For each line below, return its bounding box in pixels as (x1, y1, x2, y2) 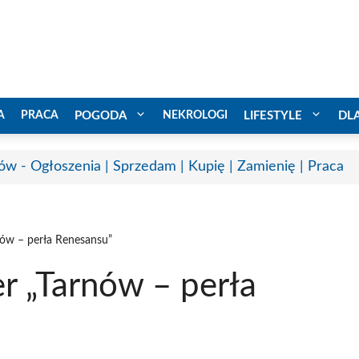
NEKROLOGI (163, 109, 228, 121)
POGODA (75, 109, 127, 122)
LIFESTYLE (244, 109, 302, 122)
